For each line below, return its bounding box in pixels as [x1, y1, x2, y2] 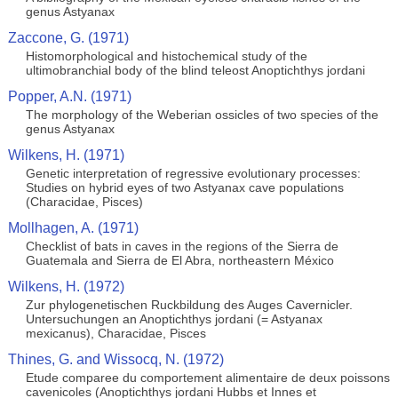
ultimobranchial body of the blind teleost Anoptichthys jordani [25, 63, 365, 77]
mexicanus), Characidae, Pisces [25, 326, 206, 340]
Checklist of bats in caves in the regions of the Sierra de [25, 239, 338, 253]
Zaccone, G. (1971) [7, 30, 129, 45]
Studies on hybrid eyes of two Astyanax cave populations [25, 180, 344, 195]
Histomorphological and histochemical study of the [25, 49, 307, 63]
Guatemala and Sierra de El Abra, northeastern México [25, 253, 334, 267]
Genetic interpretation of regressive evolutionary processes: [25, 166, 361, 180]
